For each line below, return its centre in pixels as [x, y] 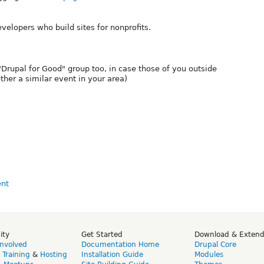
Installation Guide [112, 254]
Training [16, 254]
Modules [209, 254]
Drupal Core [215, 244]
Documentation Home [120, 244]
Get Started [102, 234]
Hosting [54, 254]
